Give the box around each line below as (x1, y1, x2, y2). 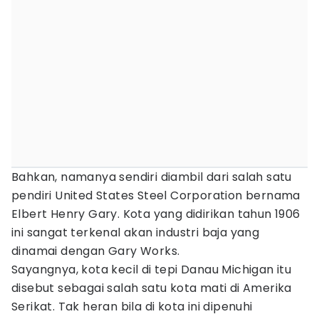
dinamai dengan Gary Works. (11, 243, 183, 259)
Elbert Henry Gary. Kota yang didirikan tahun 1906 (11, 206, 300, 222)
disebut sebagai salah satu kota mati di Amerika (11, 280, 292, 296)
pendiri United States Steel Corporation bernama (11, 187, 300, 204)
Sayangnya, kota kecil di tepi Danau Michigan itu (11, 261, 292, 278)
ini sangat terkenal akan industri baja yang (11, 224, 260, 241)
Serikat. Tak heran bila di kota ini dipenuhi (11, 298, 253, 315)
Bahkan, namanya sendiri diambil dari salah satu (11, 169, 292, 185)
